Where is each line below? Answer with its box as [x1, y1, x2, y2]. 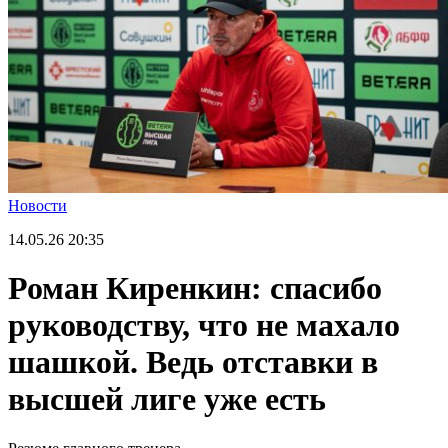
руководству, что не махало [8, 307, 400, 344]
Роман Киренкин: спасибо [8, 270, 382, 307]
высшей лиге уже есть [8, 381, 326, 418]
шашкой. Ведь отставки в [8, 344, 378, 381]
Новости [8, 197, 67, 215]
